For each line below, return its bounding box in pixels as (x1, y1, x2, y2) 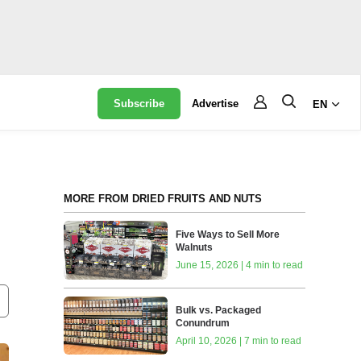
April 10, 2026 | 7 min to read (176, 334, 302, 346)
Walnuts (176, 242, 214, 254)
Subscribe (114, 98, 165, 110)
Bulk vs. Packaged (176, 304, 262, 316)
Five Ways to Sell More (176, 229, 280, 241)
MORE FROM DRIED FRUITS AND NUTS (63, 193, 262, 205)
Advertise (192, 98, 239, 110)
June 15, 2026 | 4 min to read (176, 259, 304, 272)
